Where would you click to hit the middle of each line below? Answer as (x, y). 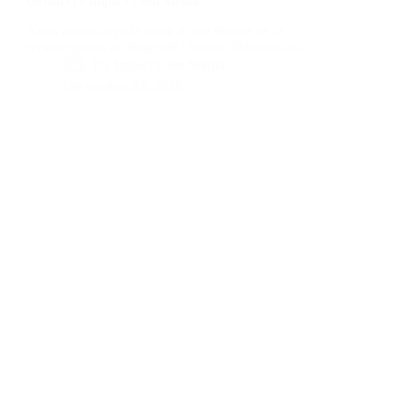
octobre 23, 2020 (134, 86)
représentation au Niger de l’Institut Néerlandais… (171, 47)
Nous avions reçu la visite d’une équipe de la (155, 31)
